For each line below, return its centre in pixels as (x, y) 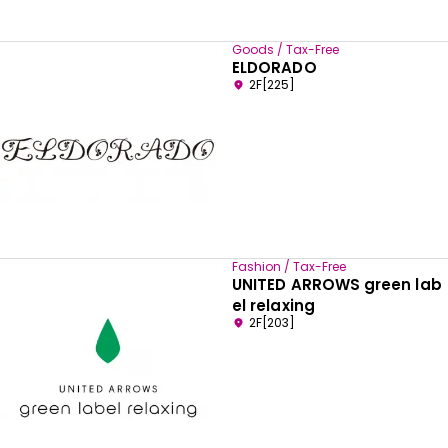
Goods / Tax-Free (285, 49)
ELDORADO (274, 67)
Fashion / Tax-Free (289, 266)
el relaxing (273, 305)
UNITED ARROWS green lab (337, 284)
